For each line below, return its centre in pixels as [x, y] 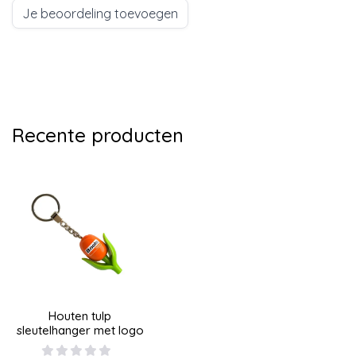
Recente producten [98, 135]
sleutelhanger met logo [80, 331]
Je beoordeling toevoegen [100, 13]
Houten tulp [80, 316]
